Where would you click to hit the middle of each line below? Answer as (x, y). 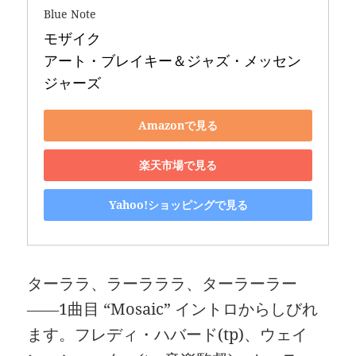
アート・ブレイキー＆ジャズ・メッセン (173, 60)
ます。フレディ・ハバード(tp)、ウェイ (168, 334)
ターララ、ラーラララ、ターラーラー (163, 283)
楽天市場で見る (178, 165)
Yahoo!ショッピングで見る (178, 205)
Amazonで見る (178, 126)
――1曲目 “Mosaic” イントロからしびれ (173, 308)
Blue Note (70, 14)
